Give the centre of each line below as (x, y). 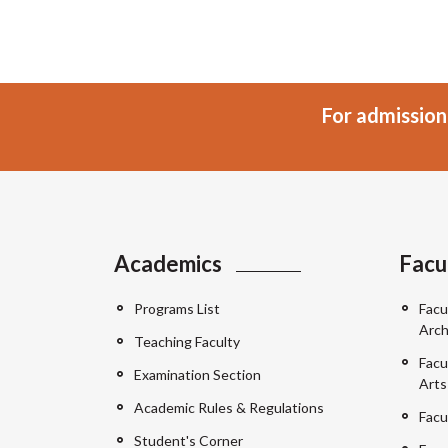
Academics (168, 263)
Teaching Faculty (187, 341)
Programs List (177, 308)
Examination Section (197, 374)
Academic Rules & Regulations (229, 407)
